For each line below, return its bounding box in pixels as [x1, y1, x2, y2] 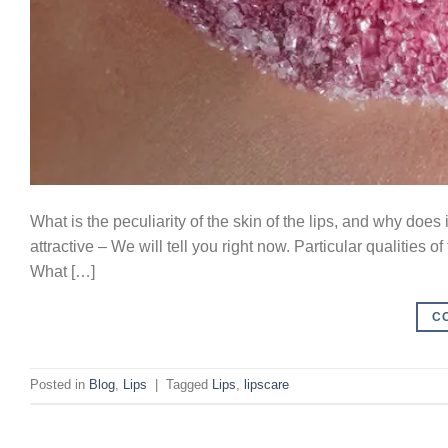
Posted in [30, 377, 89, 393]
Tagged [166, 377, 212, 393]
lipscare [244, 377, 289, 393]
